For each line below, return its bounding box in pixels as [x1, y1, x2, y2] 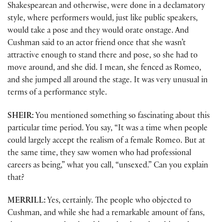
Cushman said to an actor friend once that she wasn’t [7, 40, 186, 49]
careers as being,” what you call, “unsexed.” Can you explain [7, 162, 208, 170]
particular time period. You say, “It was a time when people [7, 124, 208, 133]
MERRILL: [7, 197, 46, 206]
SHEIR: [7, 112, 34, 121]
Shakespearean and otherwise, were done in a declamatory [7, 2, 205, 11]
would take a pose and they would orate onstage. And [7, 27, 189, 36]
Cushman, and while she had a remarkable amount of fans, [7, 209, 205, 218]
